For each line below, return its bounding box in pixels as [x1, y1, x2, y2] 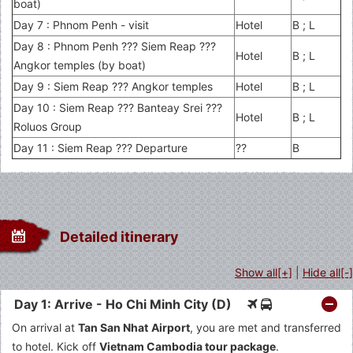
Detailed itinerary [60, 229, 179, 246]
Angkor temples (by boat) [13, 58, 146, 72]
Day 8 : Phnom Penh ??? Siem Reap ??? [13, 39, 216, 53]
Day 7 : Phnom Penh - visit [13, 17, 149, 32]
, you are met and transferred [189, 320, 342, 334]
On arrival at [12, 320, 79, 334]
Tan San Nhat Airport [78, 320, 190, 334]
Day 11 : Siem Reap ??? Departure [13, 140, 188, 154]
